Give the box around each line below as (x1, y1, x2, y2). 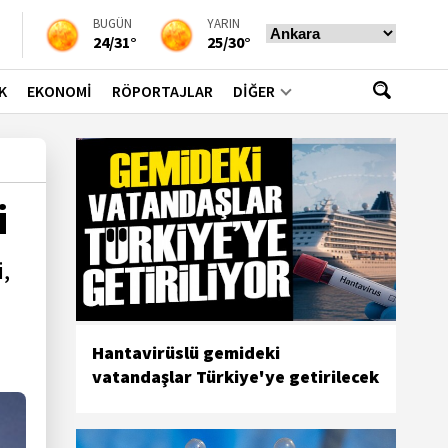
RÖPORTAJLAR (112, 81, 213, 101)
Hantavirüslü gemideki (92, 340, 280, 364)
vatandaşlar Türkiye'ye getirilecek (92, 364, 379, 388)
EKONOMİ (27, 81, 92, 101)
